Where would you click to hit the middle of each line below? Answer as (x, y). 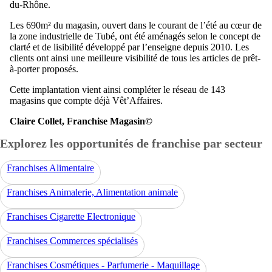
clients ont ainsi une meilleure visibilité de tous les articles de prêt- (135, 58)
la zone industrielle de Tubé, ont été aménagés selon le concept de (135, 36)
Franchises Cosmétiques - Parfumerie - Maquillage (103, 265)
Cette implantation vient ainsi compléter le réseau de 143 (117, 90)
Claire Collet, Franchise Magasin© (81, 121)
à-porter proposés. (44, 69)
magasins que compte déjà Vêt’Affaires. (86, 100)
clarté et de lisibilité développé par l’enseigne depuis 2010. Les (129, 47)
